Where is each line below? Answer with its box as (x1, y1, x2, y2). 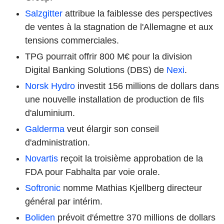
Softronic (25, 182, 60, 193)
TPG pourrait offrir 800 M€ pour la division (25, 51, 192, 61)
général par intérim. (25, 196, 102, 206)
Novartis (25, 153, 58, 163)
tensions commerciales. (25, 35, 119, 45)
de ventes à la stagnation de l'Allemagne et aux (25, 21, 213, 32)
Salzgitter (25, 8, 62, 18)
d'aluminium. (25, 107, 75, 118)
